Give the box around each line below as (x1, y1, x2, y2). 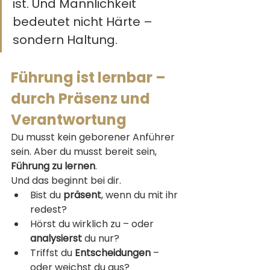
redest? (30, 202, 67, 216)
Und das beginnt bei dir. (11, 173, 121, 187)
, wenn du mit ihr (101, 187, 180, 202)
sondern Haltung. (13, 31, 118, 48)
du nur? (82, 231, 119, 245)
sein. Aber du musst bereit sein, (11, 144, 159, 159)
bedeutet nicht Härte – (13, 13, 155, 30)
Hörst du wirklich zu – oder (30, 216, 156, 231)
